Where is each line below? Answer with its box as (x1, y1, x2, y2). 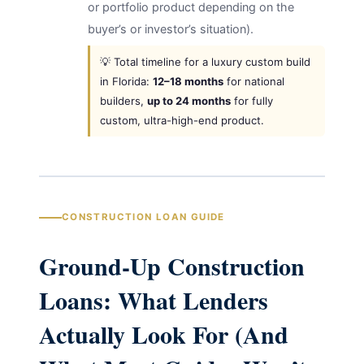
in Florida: (99, 74, 153, 88)
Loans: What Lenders (38, 282, 268, 318)
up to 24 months (146, 93, 231, 107)
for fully (230, 93, 273, 107)
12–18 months (152, 74, 223, 88)
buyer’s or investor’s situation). (87, 22, 253, 37)
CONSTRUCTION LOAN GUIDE (61, 211, 225, 223)
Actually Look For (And (38, 316, 288, 353)
